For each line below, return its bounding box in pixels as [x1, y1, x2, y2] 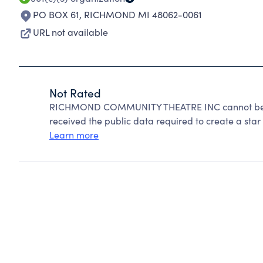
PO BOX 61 [33, 8, 79, 21]
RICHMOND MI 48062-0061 [84, 8, 202, 21]
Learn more [49, 129, 99, 141]
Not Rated [49, 85, 101, 100]
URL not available [33, 26, 108, 38]
